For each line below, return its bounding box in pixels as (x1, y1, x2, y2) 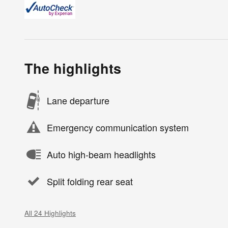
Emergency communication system (47, 121, 189, 134)
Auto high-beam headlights (47, 148, 156, 161)
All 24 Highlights (24, 208, 76, 218)
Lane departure (47, 94, 109, 107)
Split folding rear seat (47, 175, 133, 188)
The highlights (24, 58, 121, 78)
